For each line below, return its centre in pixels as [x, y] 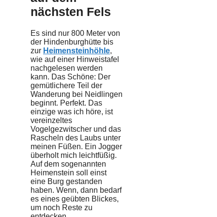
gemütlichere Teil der [66, 85]
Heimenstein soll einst [69, 173]
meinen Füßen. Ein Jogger [76, 147]
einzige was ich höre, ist [72, 112]
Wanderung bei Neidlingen [77, 94]
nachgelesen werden [67, 68]
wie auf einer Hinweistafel [75, 59]
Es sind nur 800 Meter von [75, 33]
